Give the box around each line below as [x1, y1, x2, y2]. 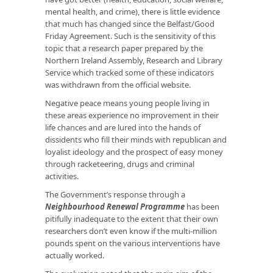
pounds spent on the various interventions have [45, 237, 220, 249]
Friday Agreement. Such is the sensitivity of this [45, 30, 216, 41]
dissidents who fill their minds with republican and [45, 133, 227, 145]
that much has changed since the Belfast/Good [45, 18, 214, 29]
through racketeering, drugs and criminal [45, 158, 194, 169]
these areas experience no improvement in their [45, 109, 219, 121]
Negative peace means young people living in [45, 97, 210, 108]
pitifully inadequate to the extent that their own [45, 213, 218, 224]
